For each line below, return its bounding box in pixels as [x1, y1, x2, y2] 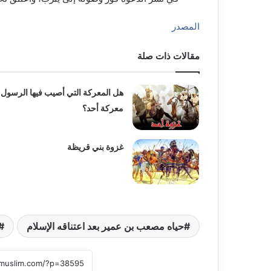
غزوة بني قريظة [67, 142, 124, 152]
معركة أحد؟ [82, 103, 124, 114]
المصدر [172, 21, 200, 33]
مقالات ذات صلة [137, 50, 200, 62]
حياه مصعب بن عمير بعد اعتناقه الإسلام [27, 220, 184, 233]
